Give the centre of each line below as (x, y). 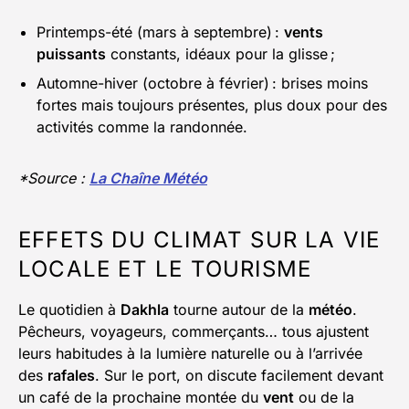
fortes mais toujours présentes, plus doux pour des (212, 105)
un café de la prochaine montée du (141, 398)
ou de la (324, 398)
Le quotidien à (69, 310)
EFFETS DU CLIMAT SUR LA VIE (199, 240)
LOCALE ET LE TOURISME (165, 269)
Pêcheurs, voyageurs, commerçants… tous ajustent (194, 332)
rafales (71, 376)
